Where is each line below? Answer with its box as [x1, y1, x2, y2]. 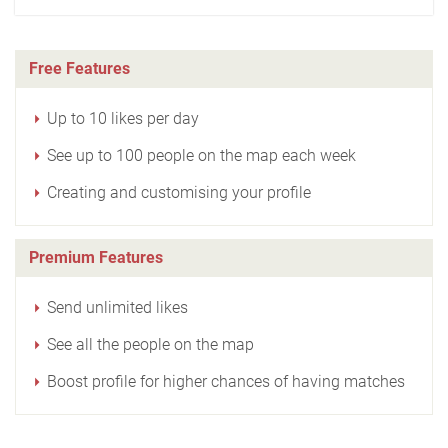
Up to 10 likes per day [47, 108, 199, 128]
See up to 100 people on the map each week [47, 145, 356, 165]
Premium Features [29, 247, 163, 267]
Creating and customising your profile [47, 182, 311, 202]
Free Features [29, 58, 130, 78]
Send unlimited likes [47, 297, 188, 317]
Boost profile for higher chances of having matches [47, 371, 405, 391]
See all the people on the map [47, 334, 254, 354]
